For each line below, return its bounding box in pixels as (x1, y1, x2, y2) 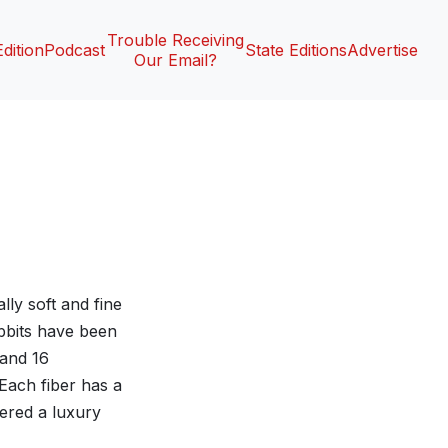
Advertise (347, 40, 418, 60)
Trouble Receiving (106, 30, 244, 50)
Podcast (44, 40, 105, 60)
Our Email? (133, 50, 217, 70)
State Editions (245, 40, 347, 60)
